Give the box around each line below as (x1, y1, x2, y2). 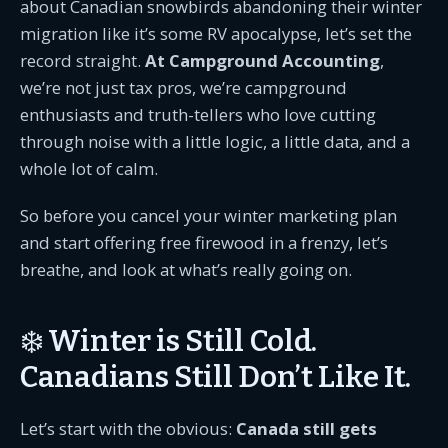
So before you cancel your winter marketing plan (20, 204, 397, 227)
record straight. (20, 49, 145, 72)
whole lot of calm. (20, 157, 158, 180)
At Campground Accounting (145, 49, 380, 72)
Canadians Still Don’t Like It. (20, 359, 412, 395)
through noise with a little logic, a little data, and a (20, 130, 410, 153)
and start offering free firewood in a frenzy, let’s (20, 231, 388, 254)
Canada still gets (236, 417, 377, 440)
